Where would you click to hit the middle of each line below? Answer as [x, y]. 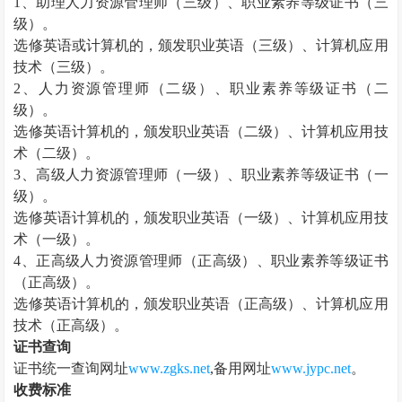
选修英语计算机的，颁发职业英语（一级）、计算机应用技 [201, 218]
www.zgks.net [170, 368]
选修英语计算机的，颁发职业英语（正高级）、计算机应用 [201, 304]
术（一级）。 [57, 239]
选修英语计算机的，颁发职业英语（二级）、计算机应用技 [201, 131]
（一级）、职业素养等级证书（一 [278, 175]
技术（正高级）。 [71, 325]
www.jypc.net [311, 368]
